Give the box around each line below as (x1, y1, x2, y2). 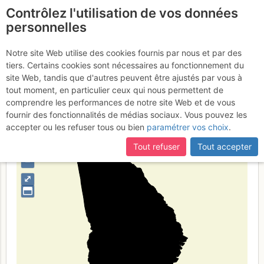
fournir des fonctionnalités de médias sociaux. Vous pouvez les (6, 110, 247, 120)
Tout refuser (133, 141, 180, 152)
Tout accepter (197, 141, 252, 152)
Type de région (16, 91, 76, 101)
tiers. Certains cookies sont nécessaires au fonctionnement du (6, 60, 244, 70)
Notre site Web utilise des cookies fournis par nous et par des (6, 48, 242, 58)
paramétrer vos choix (147, 122, 229, 132)
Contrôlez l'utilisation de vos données (6, 5, 238, 21)
